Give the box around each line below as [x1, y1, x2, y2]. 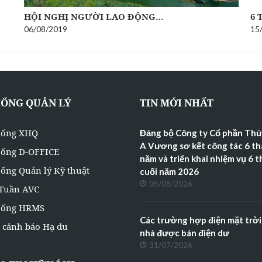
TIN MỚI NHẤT [140, 95, 213, 109]
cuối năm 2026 [140, 166, 199, 177]
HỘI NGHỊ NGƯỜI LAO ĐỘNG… [24, 10, 164, 22]
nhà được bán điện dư [140, 227, 229, 238]
